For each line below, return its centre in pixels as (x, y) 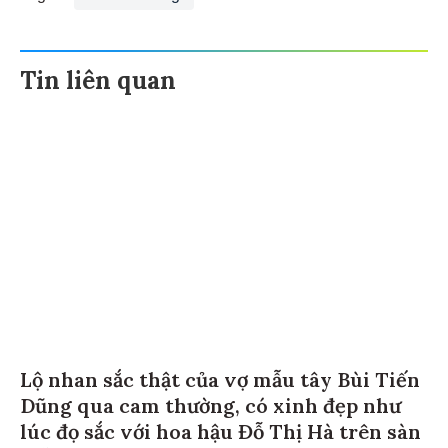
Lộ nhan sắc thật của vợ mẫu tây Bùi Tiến (220, 376)
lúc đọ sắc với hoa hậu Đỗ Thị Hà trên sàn (220, 428)
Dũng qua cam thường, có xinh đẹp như (210, 402)
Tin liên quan (98, 77)
